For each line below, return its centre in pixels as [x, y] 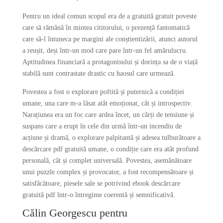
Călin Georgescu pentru [75, 213]
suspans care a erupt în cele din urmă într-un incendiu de [102, 126]
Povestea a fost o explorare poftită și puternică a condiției [103, 92]
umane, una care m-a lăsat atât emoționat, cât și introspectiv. [107, 103]
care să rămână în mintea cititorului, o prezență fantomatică [106, 28]
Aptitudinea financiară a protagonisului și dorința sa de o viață [110, 62]
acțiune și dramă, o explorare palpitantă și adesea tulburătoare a [111, 138]
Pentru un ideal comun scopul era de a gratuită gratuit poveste [109, 16]
